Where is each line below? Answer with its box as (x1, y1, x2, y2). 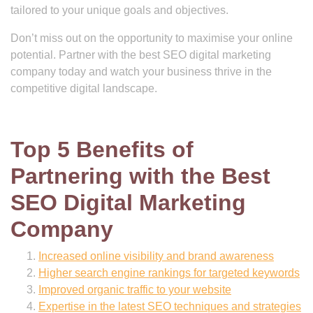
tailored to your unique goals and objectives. (10, 4, 228, 16)
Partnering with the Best (10, 163, 270, 189)
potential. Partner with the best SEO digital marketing (10, 49, 271, 61)
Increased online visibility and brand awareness (38, 250, 274, 262)
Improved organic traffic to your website (38, 284, 231, 296)
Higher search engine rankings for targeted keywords (38, 267, 300, 279)
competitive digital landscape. (10, 82, 157, 94)
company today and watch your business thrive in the (10, 66, 272, 78)
